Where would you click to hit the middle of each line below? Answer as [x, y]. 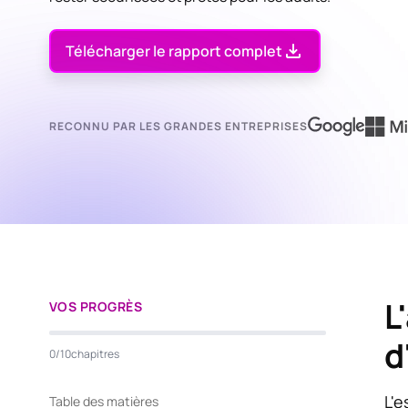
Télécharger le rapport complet [173, 51]
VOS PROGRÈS [96, 306]
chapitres [95, 353]
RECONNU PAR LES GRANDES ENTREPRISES [178, 126]
